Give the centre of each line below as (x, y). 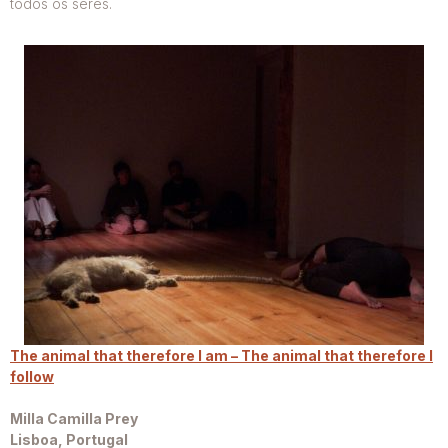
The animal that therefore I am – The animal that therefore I (221, 356)
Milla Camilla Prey (74, 419)
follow (32, 377)
